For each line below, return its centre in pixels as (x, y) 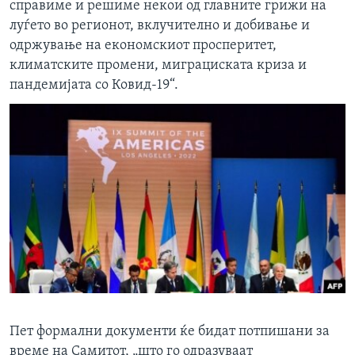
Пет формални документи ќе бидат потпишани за (170, 332)
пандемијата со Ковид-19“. (94, 86)
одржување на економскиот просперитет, (143, 46)
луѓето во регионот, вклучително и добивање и (160, 26)
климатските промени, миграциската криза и (158, 66)
